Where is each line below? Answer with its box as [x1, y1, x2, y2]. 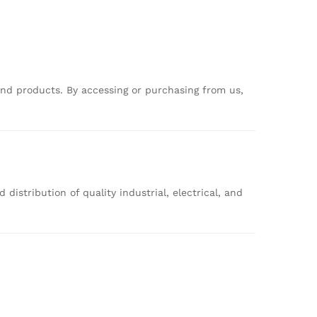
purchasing [145, 84, 202, 96]
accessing [81, 84, 132, 96]
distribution [9, 186, 70, 198]
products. [16, 84, 67, 96]
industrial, [120, 186, 173, 198]
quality [83, 186, 120, 198]
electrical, [173, 186, 224, 198]
